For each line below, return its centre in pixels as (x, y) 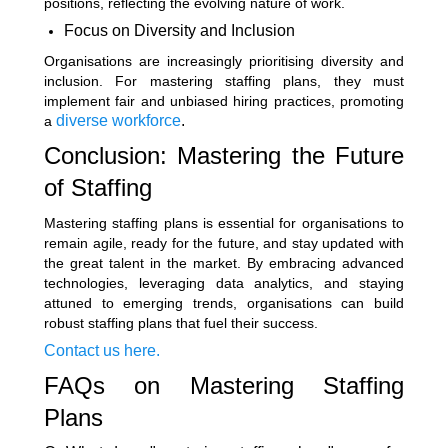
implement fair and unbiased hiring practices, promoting (224, 100)
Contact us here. (102, 350)
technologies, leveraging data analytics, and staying (224, 282)
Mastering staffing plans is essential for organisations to (224, 222)
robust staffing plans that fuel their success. (181, 322)
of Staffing (98, 187)
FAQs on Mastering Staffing (224, 385)
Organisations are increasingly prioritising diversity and (224, 60)
